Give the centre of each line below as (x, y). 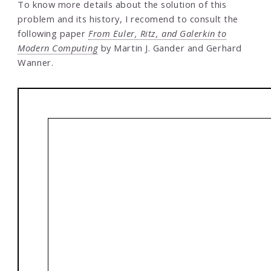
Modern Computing (58, 48)
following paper (53, 34)
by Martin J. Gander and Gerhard (170, 48)
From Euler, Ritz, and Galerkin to (158, 34)
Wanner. (36, 63)
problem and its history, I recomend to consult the (128, 19)
